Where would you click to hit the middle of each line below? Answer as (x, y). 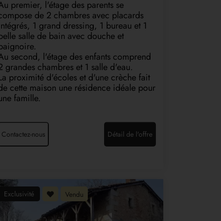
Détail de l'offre (130, 134)
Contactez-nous (23, 134)
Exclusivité (19, 194)
